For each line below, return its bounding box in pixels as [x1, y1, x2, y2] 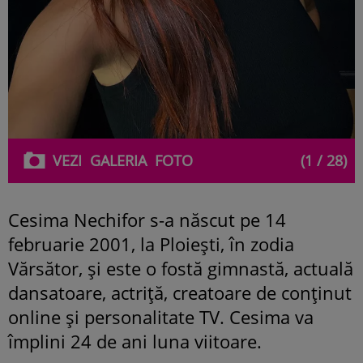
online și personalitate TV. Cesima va [8, 304, 314, 329]
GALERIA [90, 150, 147, 170]
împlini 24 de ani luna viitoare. [8, 328, 262, 353]
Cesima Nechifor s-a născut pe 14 [8, 207, 286, 232]
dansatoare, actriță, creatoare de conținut [8, 280, 352, 305]
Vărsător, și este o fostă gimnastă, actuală [8, 255, 353, 280]
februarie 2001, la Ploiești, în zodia [8, 231, 294, 256]
